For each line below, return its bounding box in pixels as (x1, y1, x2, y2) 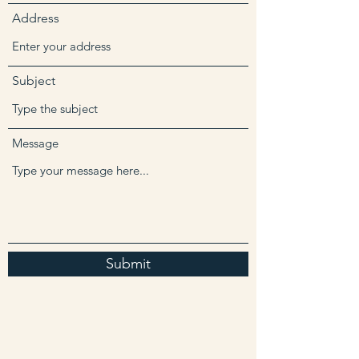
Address (12, 10, 59, 26)
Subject (12, 73, 55, 88)
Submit (106, 255, 151, 272)
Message (12, 135, 58, 151)
